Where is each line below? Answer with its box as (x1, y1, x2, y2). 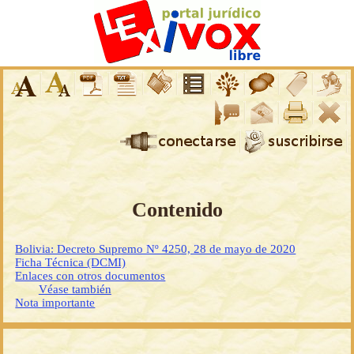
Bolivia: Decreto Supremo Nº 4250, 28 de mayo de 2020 (15, 243, 296, 256)
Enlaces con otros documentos (15, 269, 166, 283)
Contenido (131, 198, 223, 222)
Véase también (38, 283, 111, 296)
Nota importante (15, 296, 96, 310)
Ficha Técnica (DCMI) (15, 256, 126, 269)
